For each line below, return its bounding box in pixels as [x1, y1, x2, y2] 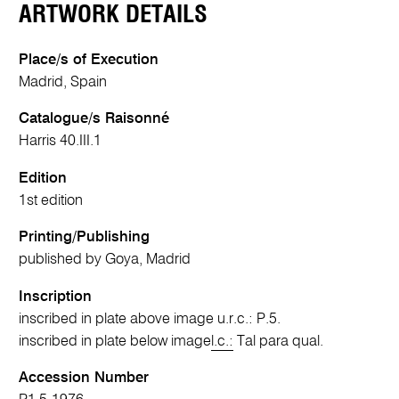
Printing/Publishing [19, 230, 151, 246]
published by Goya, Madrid [19, 252, 191, 268]
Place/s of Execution [19, 52, 159, 68]
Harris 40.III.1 [19, 134, 102, 150]
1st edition [19, 192, 84, 208]
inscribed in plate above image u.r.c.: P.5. [19, 311, 281, 327]
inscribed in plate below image [19, 333, 212, 349]
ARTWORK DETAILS [19, 2, 208, 27]
